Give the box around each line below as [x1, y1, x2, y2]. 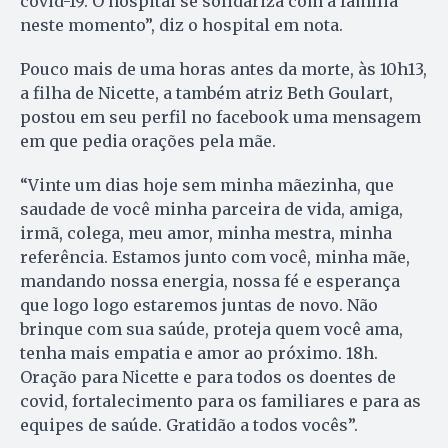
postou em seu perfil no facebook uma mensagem [20, 107, 421, 128]
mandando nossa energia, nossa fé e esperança [20, 271, 400, 292]
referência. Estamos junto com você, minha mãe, [20, 247, 410, 268]
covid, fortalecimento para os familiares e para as [20, 391, 421, 412]
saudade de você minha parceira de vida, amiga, [20, 199, 403, 220]
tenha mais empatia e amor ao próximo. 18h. [20, 343, 378, 364]
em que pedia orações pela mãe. [20, 131, 276, 152]
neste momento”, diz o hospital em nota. [20, 15, 343, 36]
